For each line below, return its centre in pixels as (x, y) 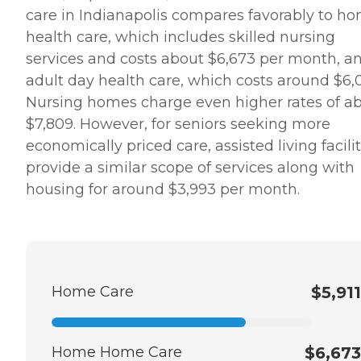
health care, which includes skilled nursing (180, 37)
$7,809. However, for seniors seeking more (178, 124)
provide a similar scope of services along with (190, 167)
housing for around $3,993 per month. (163, 189)
